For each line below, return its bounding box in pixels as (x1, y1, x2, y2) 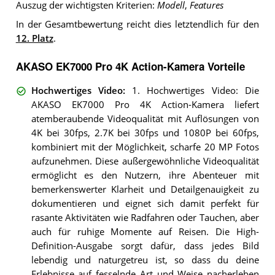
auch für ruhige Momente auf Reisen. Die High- (31, 225, 259, 238)
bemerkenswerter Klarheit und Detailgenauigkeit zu (31, 183, 259, 195)
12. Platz (15, 32, 53, 44)
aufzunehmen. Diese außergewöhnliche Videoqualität (31, 155, 259, 167)
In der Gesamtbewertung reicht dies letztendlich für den (15, 18, 259, 30)
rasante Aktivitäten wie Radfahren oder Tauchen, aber (31, 211, 259, 223)
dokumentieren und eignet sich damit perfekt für (31, 197, 259, 209)
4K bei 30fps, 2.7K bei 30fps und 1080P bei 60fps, (31, 126, 259, 139)
